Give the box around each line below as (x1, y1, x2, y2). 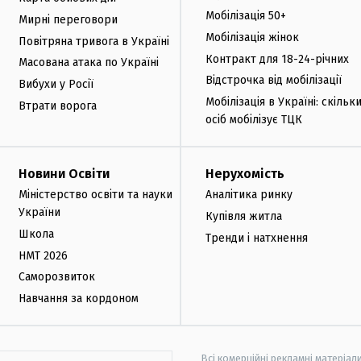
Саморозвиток (19, 270, 95, 284)
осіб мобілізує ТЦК (205, 113, 302, 127)
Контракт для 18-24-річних (205, 52, 349, 66)
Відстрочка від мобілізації (205, 73, 342, 88)
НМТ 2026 (19, 248, 68, 263)
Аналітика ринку (205, 187, 293, 201)
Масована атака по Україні (19, 56, 159, 70)
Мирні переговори (19, 12, 118, 27)
